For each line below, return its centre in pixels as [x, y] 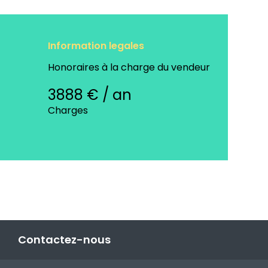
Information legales [96, 46]
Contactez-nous [64, 240]
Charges [68, 111]
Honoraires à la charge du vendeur [129, 68]
